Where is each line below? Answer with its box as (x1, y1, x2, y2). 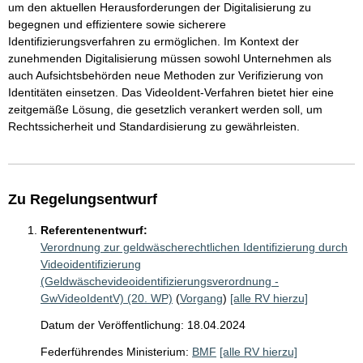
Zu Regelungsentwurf (8, 191, 157, 207)
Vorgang (180, 292, 223, 305)
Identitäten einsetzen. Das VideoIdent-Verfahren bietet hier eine (8, 86, 334, 99)
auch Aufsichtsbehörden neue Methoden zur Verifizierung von (8, 69, 323, 82)
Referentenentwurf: (41, 224, 147, 237)
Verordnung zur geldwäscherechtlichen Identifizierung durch (41, 241, 348, 254)
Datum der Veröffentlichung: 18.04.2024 (41, 318, 246, 331)
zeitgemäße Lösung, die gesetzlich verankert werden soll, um (8, 103, 322, 116)
